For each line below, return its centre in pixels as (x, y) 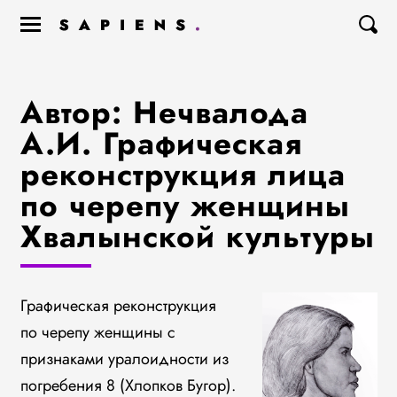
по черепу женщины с (97, 332)
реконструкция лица (183, 175)
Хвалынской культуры (197, 237)
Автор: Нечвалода (164, 113)
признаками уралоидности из (124, 359)
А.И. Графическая (161, 144)
